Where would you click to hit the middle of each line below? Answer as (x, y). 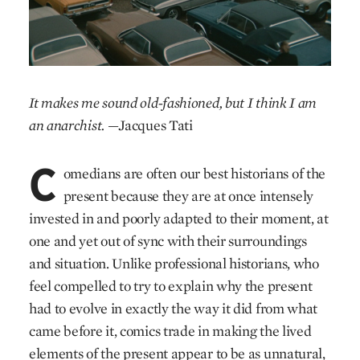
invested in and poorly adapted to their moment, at (178, 218)
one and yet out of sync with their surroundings (168, 241)
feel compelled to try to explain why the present (170, 286)
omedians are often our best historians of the (194, 173)
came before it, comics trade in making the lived (170, 331)
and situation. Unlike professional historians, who (174, 263)
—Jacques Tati (150, 125)
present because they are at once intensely (188, 196)
